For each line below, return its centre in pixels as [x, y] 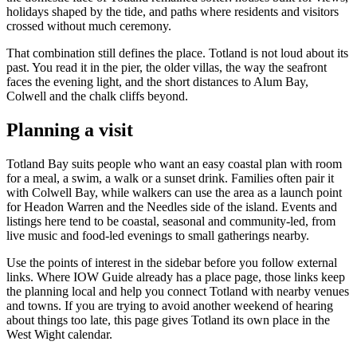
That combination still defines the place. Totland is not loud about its [177, 53]
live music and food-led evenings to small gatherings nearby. [158, 235]
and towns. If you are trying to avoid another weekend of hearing [170, 305]
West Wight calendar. [59, 334]
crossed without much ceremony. [89, 25]
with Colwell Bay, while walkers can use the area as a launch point [174, 192]
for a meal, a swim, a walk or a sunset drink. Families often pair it [170, 178]
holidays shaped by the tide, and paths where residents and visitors [173, 11]
